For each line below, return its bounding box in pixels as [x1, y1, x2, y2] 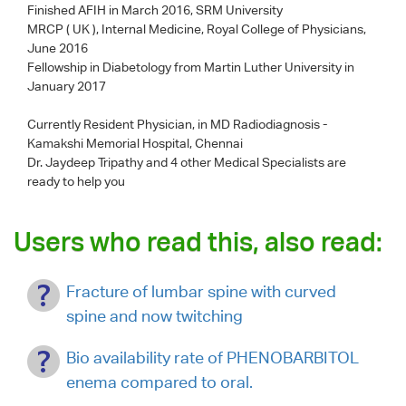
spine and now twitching [66, 305, 243, 325]
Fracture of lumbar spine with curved [66, 281, 336, 301]
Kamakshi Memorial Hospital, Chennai [27, 135, 243, 150]
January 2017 [27, 78, 106, 93]
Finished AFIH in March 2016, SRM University [27, 2, 283, 17]
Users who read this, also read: [14, 225, 382, 257]
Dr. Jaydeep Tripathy [27, 154, 146, 169]
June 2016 [27, 40, 88, 55]
